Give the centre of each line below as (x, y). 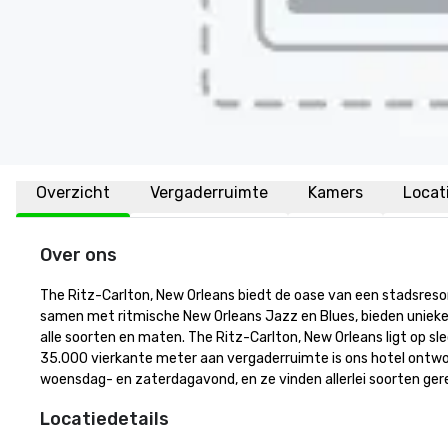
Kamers (335, 192)
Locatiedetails (104, 419)
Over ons (78, 255)
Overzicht (73, 192)
